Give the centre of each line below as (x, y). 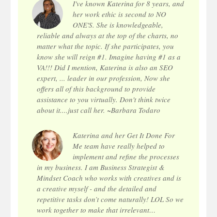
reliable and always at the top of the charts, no (108, 35)
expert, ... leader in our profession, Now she (104, 78)
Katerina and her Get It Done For (124, 135)
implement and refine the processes (126, 156)
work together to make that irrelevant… (96, 210)
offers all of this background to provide (96, 89)
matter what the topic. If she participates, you (106, 46)
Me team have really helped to (119, 146)
